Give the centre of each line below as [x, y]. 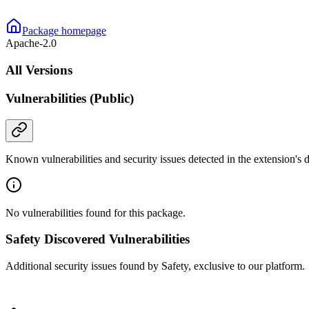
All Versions [39, 70]
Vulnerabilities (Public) [70, 98]
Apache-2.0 [31, 43]
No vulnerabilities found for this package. [96, 212]
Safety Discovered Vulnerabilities [98, 239]
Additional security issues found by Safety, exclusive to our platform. [155, 266]
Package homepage [64, 31]
